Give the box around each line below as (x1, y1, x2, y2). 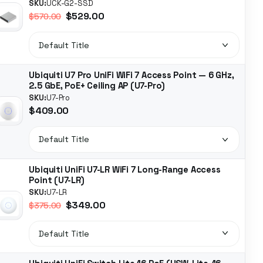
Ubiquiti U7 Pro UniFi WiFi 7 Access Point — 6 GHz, (29, 69, 234, 80)
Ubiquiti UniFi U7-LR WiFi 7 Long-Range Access (29, 164, 221, 175)
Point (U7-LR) (29, 174, 85, 186)
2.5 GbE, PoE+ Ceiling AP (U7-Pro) (29, 80, 166, 91)
